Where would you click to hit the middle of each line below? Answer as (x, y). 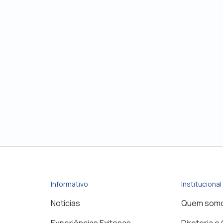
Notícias (65, 203)
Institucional (201, 184)
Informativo (69, 184)
